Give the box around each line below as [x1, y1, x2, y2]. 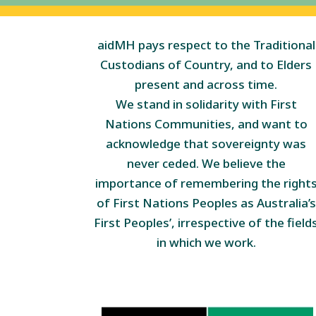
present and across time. [135, 76, 278, 93]
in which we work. [156, 234, 256, 251]
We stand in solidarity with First [115, 96, 297, 113]
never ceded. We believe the [126, 155, 286, 172]
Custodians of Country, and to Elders [100, 56, 312, 73]
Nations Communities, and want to [104, 116, 308, 133]
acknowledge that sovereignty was [106, 135, 307, 152]
